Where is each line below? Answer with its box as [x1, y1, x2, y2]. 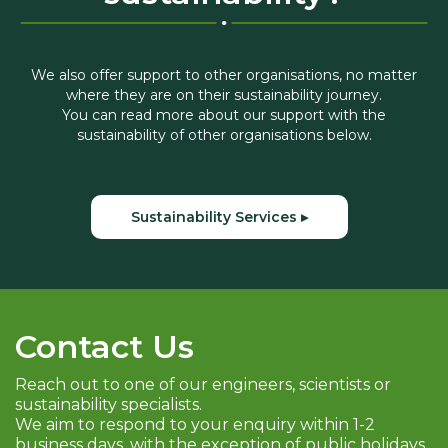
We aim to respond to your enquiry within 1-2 [15, 415, 375, 435]
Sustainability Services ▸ [130, 208, 308, 227]
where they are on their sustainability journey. [66, 86, 382, 105]
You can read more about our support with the [62, 106, 386, 125]
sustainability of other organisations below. [76, 126, 372, 145]
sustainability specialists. [15, 395, 202, 415]
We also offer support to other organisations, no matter [31, 66, 417, 85]
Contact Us [15, 327, 194, 367]
